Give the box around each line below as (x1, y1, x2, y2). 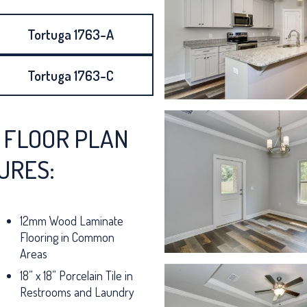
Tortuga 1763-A (27, 25, 114, 43)
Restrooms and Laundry (20, 284, 134, 299)
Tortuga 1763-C (27, 66, 114, 84)
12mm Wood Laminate (20, 213, 123, 228)
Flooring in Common (20, 230, 114, 245)
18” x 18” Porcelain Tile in (20, 268, 133, 283)
